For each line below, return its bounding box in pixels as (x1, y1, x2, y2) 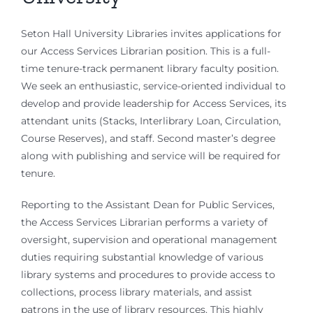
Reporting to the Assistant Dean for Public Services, (21, 198, 275, 212)
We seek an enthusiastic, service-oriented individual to (21, 80, 286, 93)
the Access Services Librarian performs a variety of (21, 216, 268, 229)
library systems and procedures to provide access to (21, 268, 275, 282)
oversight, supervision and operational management (21, 233, 277, 247)
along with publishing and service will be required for (21, 150, 281, 163)
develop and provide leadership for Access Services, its (21, 97, 286, 110)
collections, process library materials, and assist (21, 286, 252, 299)
